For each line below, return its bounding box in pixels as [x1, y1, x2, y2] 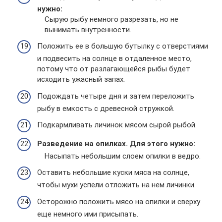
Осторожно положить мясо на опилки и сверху [37, 197, 200, 206]
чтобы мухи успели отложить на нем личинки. [37, 180, 196, 189]
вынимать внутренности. [45, 25, 131, 34]
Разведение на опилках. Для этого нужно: [37, 139, 195, 148]
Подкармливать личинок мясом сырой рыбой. [37, 120, 197, 129]
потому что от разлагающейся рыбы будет [37, 64, 190, 73]
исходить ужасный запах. [37, 75, 125, 84]
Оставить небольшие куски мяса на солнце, [37, 168, 189, 177]
